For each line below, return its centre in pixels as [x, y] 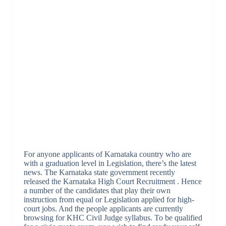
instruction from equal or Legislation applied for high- [109, 199]
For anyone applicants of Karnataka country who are [107, 154]
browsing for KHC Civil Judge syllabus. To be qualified [113, 217]
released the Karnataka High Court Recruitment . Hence [112, 181]
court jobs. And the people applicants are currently [103, 208]
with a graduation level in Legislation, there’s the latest [110, 163]
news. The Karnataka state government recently [99, 172]
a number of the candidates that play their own [97, 190]
